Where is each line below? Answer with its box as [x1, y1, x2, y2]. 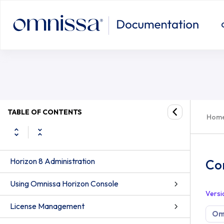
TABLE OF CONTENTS [7, 107, 82, 116]
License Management [10, 201, 84, 211]
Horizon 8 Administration [10, 156, 95, 166]
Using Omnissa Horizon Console [10, 178, 118, 188]
